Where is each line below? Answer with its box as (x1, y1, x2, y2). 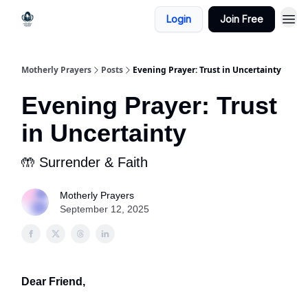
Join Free (220, 13, 263, 25)
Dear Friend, (21, 276, 85, 287)
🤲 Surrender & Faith (21, 155, 148, 170)
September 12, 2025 (60, 203, 149, 214)
